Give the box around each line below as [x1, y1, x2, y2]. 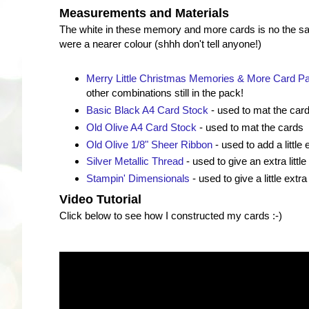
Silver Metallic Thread [86, 155, 183, 168]
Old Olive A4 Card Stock [86, 121, 197, 133]
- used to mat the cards [196, 121, 303, 133]
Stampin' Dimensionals [86, 172, 190, 185]
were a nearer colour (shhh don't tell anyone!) [59, 38, 261, 50]
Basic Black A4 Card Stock [86, 103, 208, 116]
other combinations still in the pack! [86, 87, 243, 99]
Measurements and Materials [59, 6, 229, 21]
